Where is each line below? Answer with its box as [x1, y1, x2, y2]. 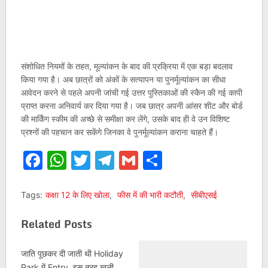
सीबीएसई [190, 190, 217, 200]
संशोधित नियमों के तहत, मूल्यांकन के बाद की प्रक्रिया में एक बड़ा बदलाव [20, 61, 233, 71]
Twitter [90, 148, 155, 172]
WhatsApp [66, 148, 161, 172]
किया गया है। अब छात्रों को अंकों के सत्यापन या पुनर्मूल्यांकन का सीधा [20, 74, 226, 84]
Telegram [114, 148, 199, 172]
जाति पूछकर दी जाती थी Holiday [20, 248, 123, 258]
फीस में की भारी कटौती [117, 190, 183, 200]
